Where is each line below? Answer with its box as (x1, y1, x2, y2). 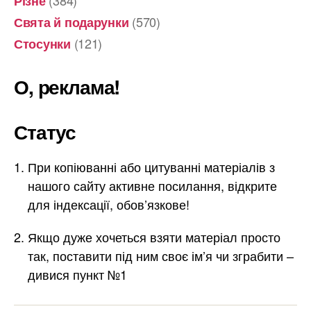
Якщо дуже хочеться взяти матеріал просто (28, 227, 280, 246)
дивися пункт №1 (28, 264, 127, 283)
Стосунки (14, 34, 71, 53)
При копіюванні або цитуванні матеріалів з (28, 157, 275, 176)
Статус (14, 117, 76, 146)
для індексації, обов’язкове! (28, 194, 190, 213)
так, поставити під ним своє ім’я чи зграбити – (28, 246, 294, 264)
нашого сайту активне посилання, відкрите (28, 176, 277, 194)
